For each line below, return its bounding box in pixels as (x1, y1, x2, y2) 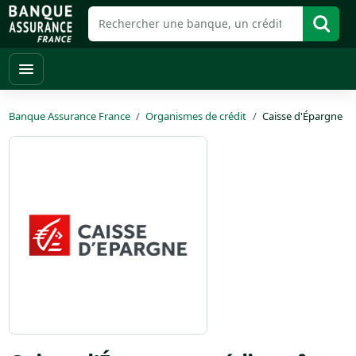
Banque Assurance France (8, 108, 130, 123)
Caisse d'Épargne (261, 108, 342, 123)
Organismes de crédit (145, 108, 247, 123)
